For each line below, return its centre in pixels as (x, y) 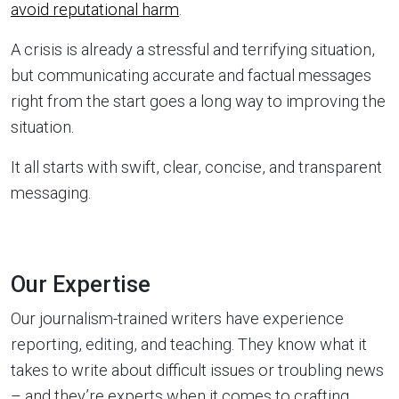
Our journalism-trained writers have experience (177, 318)
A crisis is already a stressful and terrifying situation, (193, 49)
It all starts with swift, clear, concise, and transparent (196, 167)
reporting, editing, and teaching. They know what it (189, 344)
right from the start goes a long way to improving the (198, 101)
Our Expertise (81, 284)
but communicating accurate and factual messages (191, 75)
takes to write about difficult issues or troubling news (197, 370)
